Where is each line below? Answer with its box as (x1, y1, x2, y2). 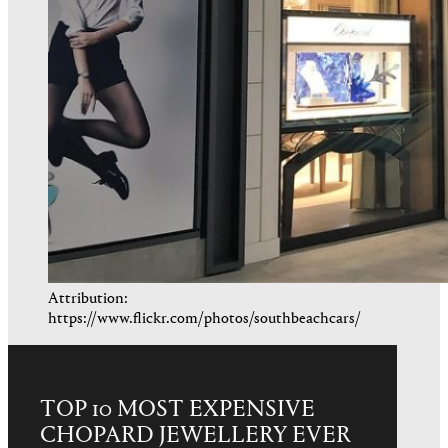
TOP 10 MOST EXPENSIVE (40, 398, 315, 423)
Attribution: (48, 291, 128, 308)
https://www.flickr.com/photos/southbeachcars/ (48, 311, 361, 328)
